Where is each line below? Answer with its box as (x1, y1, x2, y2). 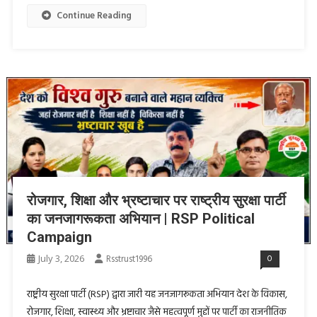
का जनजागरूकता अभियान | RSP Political (26, 209, 255, 227)
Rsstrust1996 (105, 251, 152, 267)
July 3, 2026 (38, 251, 84, 265)
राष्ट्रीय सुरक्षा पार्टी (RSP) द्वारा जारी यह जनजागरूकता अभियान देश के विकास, (26, 286, 287, 303)
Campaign (26, 228, 92, 246)
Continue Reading (56, 8, 132, 24)
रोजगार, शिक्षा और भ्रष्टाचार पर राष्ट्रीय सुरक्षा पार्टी (26, 191, 286, 209)
